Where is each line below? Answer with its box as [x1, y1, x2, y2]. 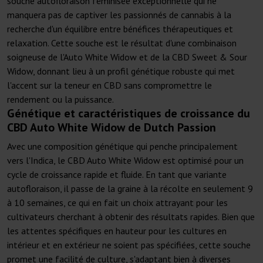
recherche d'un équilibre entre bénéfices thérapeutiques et [7, 23, 233, 35]
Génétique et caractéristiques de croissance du [7, 106, 250, 122]
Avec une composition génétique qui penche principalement [7, 140, 238, 153]
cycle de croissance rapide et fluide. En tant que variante [7, 168, 227, 181]
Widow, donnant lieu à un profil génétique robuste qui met [7, 65, 235, 77]
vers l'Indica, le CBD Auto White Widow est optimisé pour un [7, 154, 244, 167]
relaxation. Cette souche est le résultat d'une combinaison [7, 37, 237, 49]
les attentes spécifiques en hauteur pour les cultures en [7, 225, 227, 237]
